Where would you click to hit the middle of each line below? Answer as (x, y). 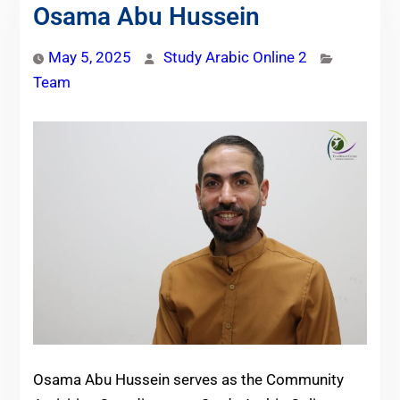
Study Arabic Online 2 (235, 58)
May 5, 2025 (89, 58)
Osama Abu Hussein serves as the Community (188, 379)
